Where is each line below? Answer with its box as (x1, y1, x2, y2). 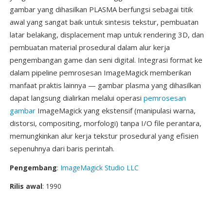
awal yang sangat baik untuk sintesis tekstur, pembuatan (10, 17, 199, 27)
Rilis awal (10, 182, 42, 191)
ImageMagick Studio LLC (60, 163, 139, 172)
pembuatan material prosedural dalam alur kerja (10, 42, 170, 52)
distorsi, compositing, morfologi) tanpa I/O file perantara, (10, 118, 201, 128)
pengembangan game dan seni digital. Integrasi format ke (10, 55, 202, 65)
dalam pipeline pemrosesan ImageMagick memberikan (10, 68, 191, 77)
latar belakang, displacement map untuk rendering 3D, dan (10, 30, 204, 39)
